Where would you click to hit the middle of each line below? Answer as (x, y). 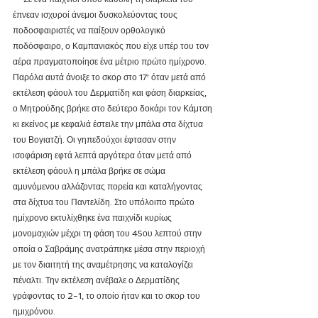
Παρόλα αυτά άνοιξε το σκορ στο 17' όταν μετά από (110, 77)
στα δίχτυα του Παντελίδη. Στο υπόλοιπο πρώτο (105, 202)
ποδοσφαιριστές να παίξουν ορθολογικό (90, 31)
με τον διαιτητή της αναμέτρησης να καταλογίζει (104, 265)
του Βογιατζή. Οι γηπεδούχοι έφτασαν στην (95, 140)
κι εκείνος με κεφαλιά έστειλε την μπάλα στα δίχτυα (109, 124)
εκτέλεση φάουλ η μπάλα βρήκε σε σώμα (90, 171)
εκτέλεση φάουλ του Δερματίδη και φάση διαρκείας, (111, 93)
